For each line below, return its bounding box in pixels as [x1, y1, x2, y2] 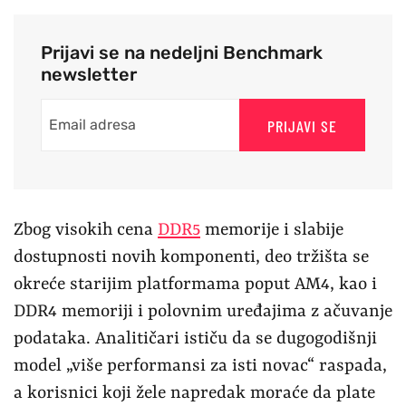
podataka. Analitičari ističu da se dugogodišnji [14, 328, 377, 349]
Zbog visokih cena [14, 219, 158, 240]
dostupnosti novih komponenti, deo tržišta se [14, 246, 369, 267]
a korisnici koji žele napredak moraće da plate [14, 382, 375, 403]
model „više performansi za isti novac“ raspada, [14, 355, 387, 376]
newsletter [41, 63, 137, 85]
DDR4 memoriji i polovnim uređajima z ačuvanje [14, 301, 392, 322]
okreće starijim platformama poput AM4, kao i [14, 274, 377, 295]
